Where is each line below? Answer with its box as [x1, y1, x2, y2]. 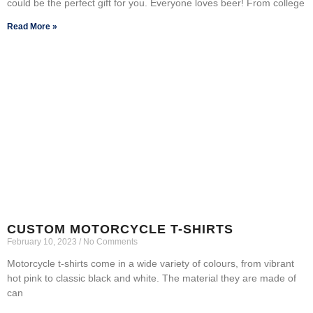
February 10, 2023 [7, 236, 79, 247]
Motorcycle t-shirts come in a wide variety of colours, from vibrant [7, 257, 294, 269]
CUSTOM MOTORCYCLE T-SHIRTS [7, 221, 233, 236]
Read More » [7, 21, 57, 31]
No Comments [81, 236, 138, 247]
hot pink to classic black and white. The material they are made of [7, 272, 296, 284]
